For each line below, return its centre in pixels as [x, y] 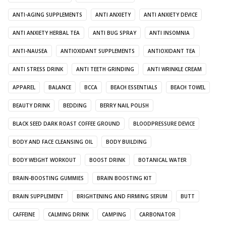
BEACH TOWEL [188, 87]
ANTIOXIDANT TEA [172, 51]
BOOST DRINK [107, 160]
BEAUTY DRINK [31, 105]
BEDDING [75, 105]
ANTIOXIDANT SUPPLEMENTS [98, 51]
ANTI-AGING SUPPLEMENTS [47, 14]
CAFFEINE [24, 214]
